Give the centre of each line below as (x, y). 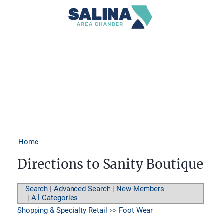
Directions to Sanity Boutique (110, 164)
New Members (140, 189)
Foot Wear (136, 210)
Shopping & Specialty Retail (62, 210)
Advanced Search (82, 189)
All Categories (55, 198)
